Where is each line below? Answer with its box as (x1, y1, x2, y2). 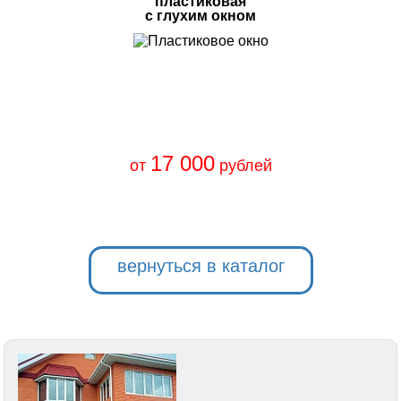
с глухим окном (145, 8, 256, 23)
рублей (214, 157, 272, 175)
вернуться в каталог (116, 256, 285, 276)
